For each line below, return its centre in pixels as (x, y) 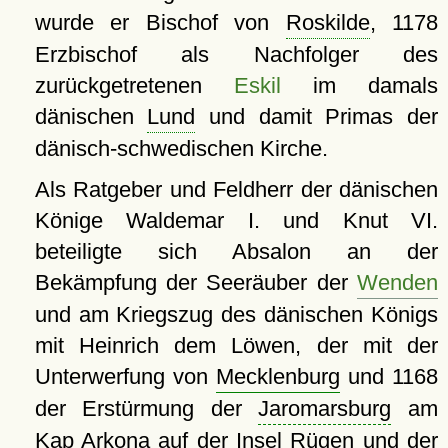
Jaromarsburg (325, 408)
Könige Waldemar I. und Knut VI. (236, 220)
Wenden (397, 282)
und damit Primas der (317, 116)
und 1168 (388, 376)
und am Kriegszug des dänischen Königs (236, 314)
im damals (359, 85)
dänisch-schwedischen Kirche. (181, 148)
